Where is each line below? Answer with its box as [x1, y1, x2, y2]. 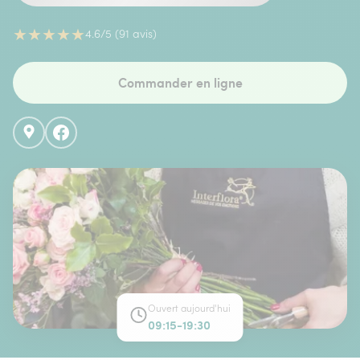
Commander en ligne [117, 73, 243, 92]
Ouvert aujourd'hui [147, 302, 231, 314]
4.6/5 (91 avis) [85, 27, 157, 41]
